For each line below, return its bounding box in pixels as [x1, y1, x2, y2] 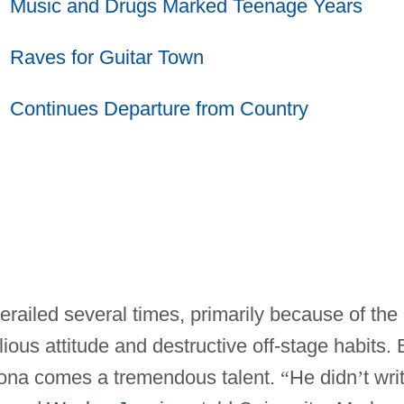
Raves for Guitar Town [9, 45, 204, 69]
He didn [289, 365, 357, 389]
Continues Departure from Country [9, 96, 308, 120]
